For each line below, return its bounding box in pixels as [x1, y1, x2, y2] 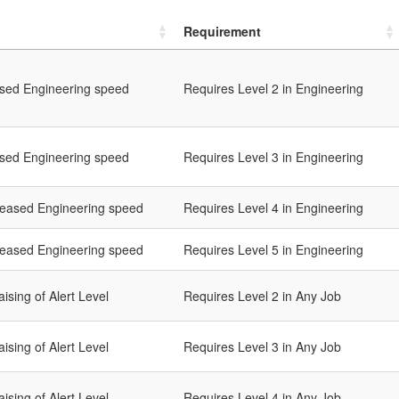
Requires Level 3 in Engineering [183, 148, 363, 167]
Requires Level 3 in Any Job [183, 338, 341, 356]
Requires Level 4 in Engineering [183, 199, 363, 217]
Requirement [183, 22, 261, 41]
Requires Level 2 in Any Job [183, 287, 341, 305]
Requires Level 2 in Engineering [183, 79, 363, 98]
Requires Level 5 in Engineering [183, 240, 363, 259]
